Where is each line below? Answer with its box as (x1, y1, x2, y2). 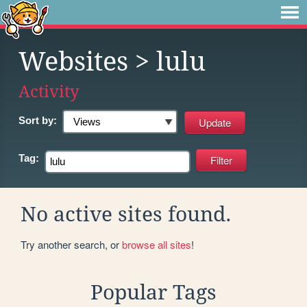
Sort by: (19, 114, 57, 126)
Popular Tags (90, 280, 217, 304)
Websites (19, 47, 128, 77)
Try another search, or (21, 236, 122, 251)
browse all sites (122, 236, 191, 251)
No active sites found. (21, 201, 232, 226)
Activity (19, 82, 79, 101)
